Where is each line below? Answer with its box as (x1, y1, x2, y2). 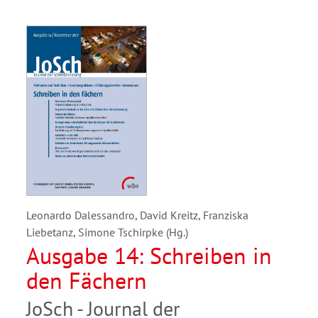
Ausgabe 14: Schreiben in (26, 240, 272, 270)
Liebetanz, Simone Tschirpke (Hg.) (26, 224, 188, 239)
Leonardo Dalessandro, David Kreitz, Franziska (26, 207, 248, 222)
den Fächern (26, 265, 147, 295)
